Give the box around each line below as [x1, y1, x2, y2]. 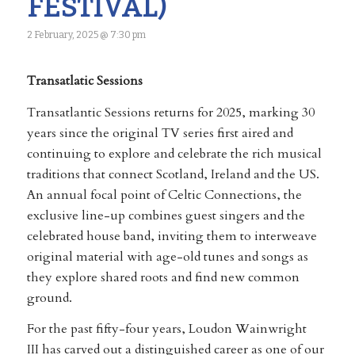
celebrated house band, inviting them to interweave [26, 227, 317, 245]
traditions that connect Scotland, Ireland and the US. [26, 165, 319, 183]
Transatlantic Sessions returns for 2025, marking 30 [26, 103, 315, 121]
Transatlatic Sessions [26, 72, 143, 90]
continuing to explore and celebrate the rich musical [26, 144, 322, 162]
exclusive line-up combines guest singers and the [26, 206, 305, 224]
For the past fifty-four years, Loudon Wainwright [26, 320, 307, 338]
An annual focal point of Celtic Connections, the [26, 185, 302, 204]
